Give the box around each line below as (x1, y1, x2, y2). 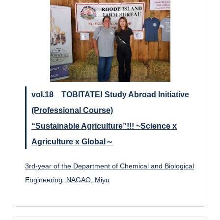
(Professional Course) (31, 105, 113, 114)
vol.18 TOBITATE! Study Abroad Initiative (31, 89, 189, 99)
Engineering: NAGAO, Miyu (25, 175, 110, 184)
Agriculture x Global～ (31, 137, 113, 146)
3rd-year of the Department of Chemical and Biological (25, 162, 194, 170)
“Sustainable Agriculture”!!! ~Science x (31, 121, 177, 130)
